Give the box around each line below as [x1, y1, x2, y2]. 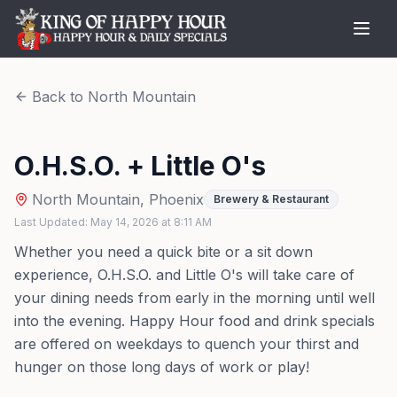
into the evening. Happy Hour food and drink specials [14, 312, 375, 330]
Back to [32, 88, 88, 105]
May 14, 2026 [90, 215, 159, 229]
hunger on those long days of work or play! [14, 358, 309, 376]
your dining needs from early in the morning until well [14, 289, 375, 307]
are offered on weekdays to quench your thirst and [14, 335, 359, 353]
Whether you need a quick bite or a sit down [14, 243, 313, 261]
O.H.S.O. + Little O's [14, 150, 266, 182]
